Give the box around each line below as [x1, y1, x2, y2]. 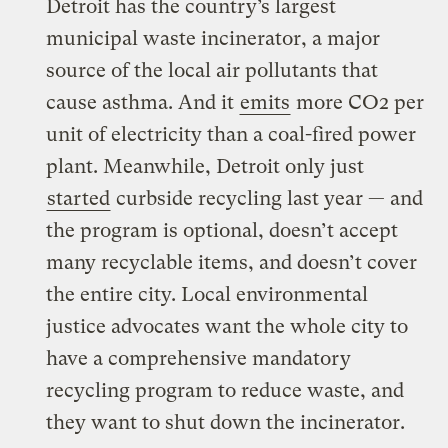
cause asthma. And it [46, 90, 240, 114]
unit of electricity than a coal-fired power [46, 122, 417, 146]
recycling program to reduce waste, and [46, 378, 405, 402]
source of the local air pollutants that [46, 58, 379, 82]
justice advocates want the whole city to [46, 314, 409, 338]
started [47, 186, 111, 210]
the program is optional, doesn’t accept [46, 218, 399, 242]
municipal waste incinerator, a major [46, 26, 381, 50]
